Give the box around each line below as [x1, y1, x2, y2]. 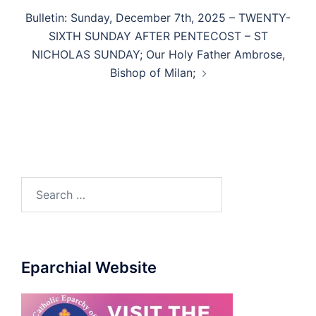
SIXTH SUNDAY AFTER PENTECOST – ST [48, 29, 268, 44]
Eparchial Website [21, 258, 157, 277]
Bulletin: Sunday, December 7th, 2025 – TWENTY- [25, 11, 291, 25]
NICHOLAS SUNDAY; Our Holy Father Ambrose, [31, 47, 285, 62]
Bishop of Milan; [109, 66, 195, 80]
